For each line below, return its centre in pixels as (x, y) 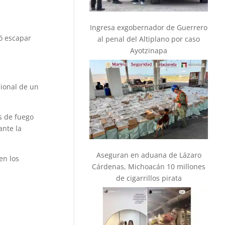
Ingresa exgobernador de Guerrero (149, 28)
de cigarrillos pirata (149, 178)
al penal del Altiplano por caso (149, 39)
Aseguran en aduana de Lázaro (149, 155)
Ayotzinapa (149, 51)
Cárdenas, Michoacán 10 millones (149, 166)
